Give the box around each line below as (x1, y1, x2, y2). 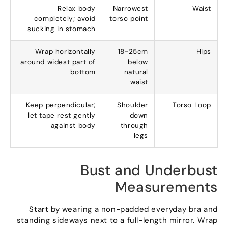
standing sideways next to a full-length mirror (19, 215, 196, 226)
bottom (73, 68, 98, 77)
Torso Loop (175, 101, 214, 110)
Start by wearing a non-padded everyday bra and (32, 204, 220, 215)
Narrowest (115, 4, 151, 13)
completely (36, 14, 76, 23)
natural (126, 68, 151, 77)
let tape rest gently (31, 111, 98, 120)
